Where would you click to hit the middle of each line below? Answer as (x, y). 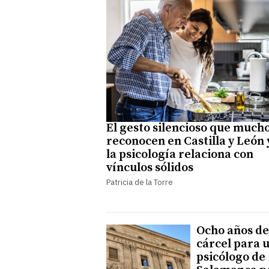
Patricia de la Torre (140, 182)
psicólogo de (231, 257)
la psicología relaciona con (180, 154)
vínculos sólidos (150, 168)
